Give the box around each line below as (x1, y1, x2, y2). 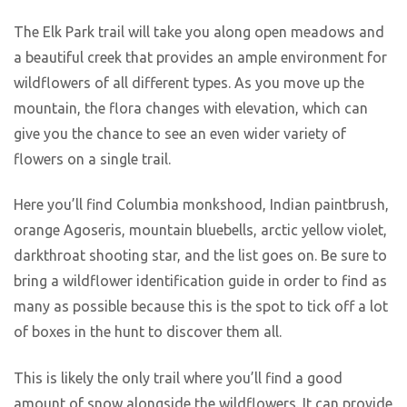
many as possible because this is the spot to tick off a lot (14, 298, 388, 315)
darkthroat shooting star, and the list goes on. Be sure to (14, 247, 387, 264)
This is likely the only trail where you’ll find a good (14, 369, 342, 386)
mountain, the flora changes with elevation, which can (14, 99, 368, 116)
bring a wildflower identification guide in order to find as (14, 273, 387, 290)
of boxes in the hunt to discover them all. (14, 323, 285, 341)
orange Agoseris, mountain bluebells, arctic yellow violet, (14, 222, 387, 239)
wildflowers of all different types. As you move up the (14, 74, 364, 91)
